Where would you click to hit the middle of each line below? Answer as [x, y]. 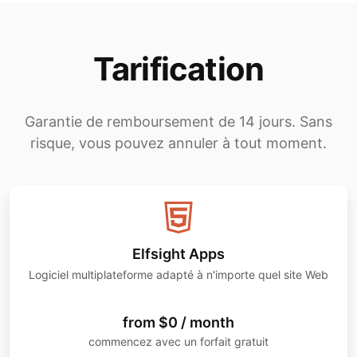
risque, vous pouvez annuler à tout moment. [178, 143]
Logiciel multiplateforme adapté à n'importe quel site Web [178, 275]
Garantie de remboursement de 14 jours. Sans [178, 122]
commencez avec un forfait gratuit [178, 342]
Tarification [178, 69]
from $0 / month [178, 323]
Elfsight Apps [178, 254]
